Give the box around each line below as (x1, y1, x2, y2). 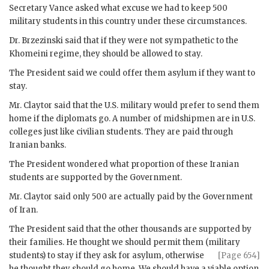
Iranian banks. (9, 139, 66, 150)
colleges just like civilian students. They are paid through (9, 126, 233, 137)
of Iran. (9, 204, 38, 215)
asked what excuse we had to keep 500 (73, 2, 228, 13)
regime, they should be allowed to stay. (48, 48, 202, 59)
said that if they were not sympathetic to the (63, 35, 238, 46)
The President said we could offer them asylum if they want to (9, 67, 255, 78)
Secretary (9, 2, 49, 13)
